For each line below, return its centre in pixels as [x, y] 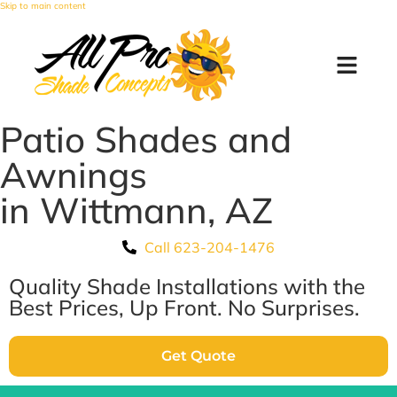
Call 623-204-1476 [210, 247]
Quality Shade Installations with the [187, 286]
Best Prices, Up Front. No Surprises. [184, 307]
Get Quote [198, 356]
